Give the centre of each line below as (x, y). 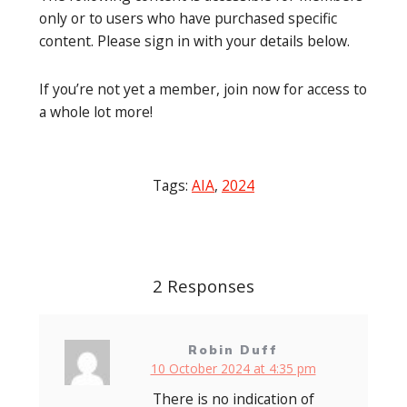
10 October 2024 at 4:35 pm (233, 368)
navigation (81, 279)
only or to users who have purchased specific (188, 19)
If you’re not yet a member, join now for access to (203, 89)
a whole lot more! (96, 112)
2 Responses (203, 286)
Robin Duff (233, 350)
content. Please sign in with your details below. (194, 41)
